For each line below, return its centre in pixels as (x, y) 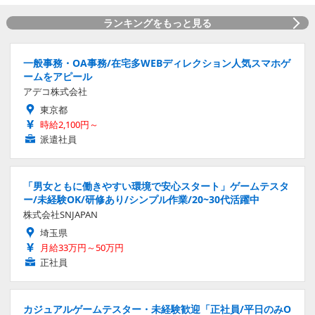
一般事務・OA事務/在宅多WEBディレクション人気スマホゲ (157, 63)
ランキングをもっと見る (157, 22)
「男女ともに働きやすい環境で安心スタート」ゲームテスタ (156, 186)
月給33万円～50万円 (82, 247)
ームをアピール (58, 76)
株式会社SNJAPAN (60, 214)
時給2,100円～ (69, 124)
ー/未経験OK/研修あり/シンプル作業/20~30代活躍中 (141, 199)
